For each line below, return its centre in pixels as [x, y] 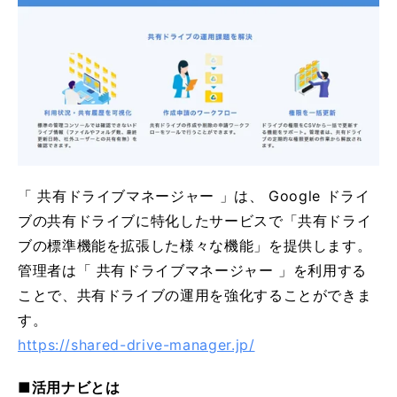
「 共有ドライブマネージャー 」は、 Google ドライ [194, 195]
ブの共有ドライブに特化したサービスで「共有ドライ [195, 220]
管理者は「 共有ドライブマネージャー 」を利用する [192, 270]
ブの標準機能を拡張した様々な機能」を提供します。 [195, 245]
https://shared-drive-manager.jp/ [136, 344]
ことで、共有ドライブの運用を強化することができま [195, 295]
